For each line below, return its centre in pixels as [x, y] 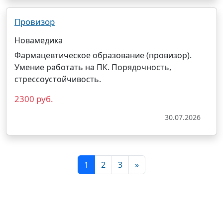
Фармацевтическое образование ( [82, 55]
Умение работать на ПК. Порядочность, [93, 67]
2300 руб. [34, 99]
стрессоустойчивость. [58, 79]
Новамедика [39, 40]
